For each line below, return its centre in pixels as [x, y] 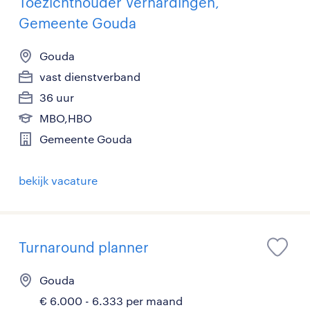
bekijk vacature [58, 180]
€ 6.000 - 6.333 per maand [111, 300]
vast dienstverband [90, 76]
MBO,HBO [66, 118]
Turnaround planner [84, 247]
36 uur [57, 97]
